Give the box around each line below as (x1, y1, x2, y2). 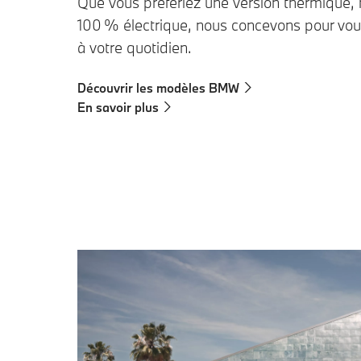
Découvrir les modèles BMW (77, 79, 239, 96)
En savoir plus (77, 98, 159, 115)
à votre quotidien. (77, 37, 192, 57)
